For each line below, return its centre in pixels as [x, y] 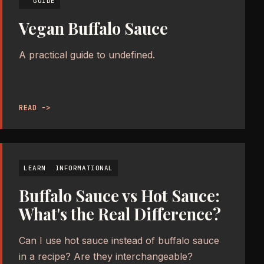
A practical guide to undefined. [87, 55]
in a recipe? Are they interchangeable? [106, 256]
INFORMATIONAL [84, 168]
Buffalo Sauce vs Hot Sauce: [119, 195]
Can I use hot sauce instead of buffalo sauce [119, 240]
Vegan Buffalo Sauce [93, 28]
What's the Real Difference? [120, 214]
